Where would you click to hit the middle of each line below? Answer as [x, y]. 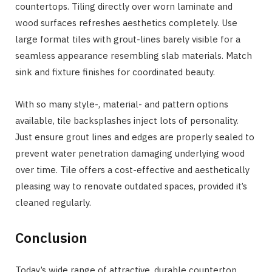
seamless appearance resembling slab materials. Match [134, 55]
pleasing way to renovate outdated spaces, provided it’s [131, 186]
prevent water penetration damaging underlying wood [130, 153]
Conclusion [51, 238]
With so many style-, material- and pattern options [122, 104]
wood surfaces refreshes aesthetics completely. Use [126, 22]
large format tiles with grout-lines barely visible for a [128, 39]
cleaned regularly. [53, 202]
